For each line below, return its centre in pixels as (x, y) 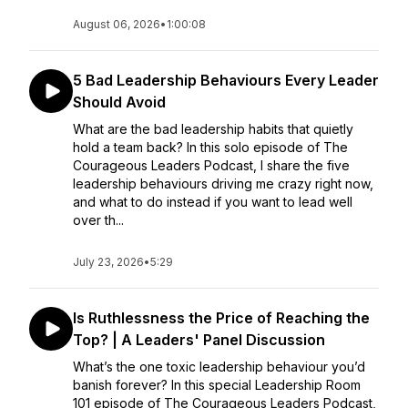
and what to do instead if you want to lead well (213, 202)
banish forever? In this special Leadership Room (217, 385)
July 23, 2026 (108, 262)
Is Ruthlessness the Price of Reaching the (221, 318)
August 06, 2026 (117, 24)
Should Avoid (119, 102)
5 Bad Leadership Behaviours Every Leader (226, 80)
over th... (98, 220)
